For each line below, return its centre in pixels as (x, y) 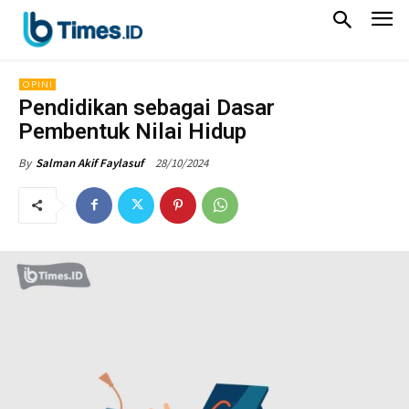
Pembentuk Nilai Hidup (132, 131)
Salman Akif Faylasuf (89, 163)
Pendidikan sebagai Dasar (147, 107)
